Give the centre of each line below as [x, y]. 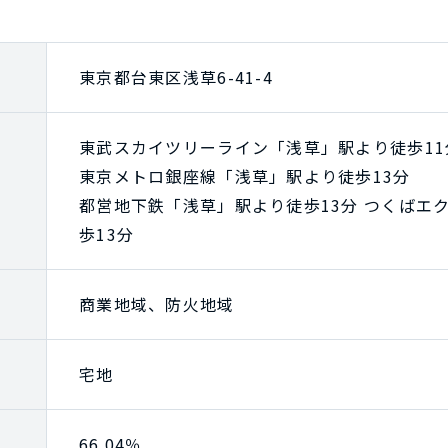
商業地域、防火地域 [157, 303]
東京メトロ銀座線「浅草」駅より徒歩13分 [245, 175]
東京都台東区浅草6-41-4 [176, 76]
